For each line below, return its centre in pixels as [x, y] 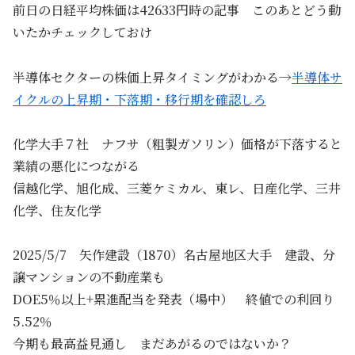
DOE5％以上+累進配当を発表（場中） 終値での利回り [174, 300]
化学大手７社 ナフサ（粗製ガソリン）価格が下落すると [177, 144]
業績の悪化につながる [76, 166]
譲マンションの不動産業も [89, 277]
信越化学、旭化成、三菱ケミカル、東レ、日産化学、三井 [177, 189]
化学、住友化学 [57, 211]
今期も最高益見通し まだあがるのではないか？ [152, 344]
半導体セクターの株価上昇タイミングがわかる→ [152, 77]
